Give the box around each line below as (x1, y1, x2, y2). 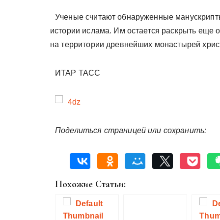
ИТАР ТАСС (55, 69, 101, 78)
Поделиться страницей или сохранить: (55, 126, 207, 135)
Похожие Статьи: (55, 178, 126, 191)
